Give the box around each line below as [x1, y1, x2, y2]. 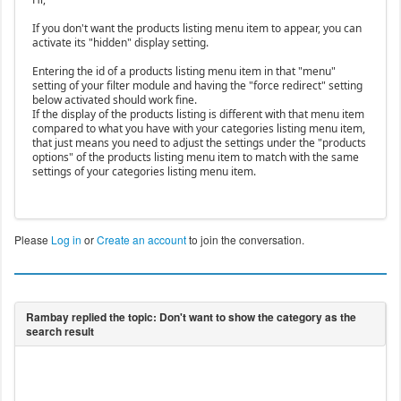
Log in [50, 232, 81, 248]
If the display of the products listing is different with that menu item [31, 107, 364, 123]
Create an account [96, 232, 186, 248]
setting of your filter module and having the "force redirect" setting [31, 78, 363, 94]
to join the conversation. [185, 232, 304, 248]
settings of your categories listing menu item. [31, 164, 256, 180]
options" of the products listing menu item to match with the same [31, 149, 359, 166]
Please [13, 232, 51, 248]
